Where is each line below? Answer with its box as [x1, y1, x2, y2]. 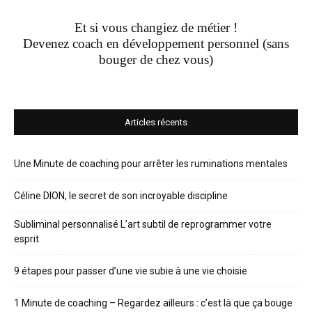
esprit [14, 233, 39, 245]
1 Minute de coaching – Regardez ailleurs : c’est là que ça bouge [14, 297, 292, 309]
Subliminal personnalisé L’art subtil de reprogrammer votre [14, 219, 272, 231]
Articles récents [125, 117, 187, 128]
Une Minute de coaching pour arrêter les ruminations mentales [14, 158, 288, 170]
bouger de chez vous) [99, 52, 213, 68]
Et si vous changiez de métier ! [75, 20, 237, 36]
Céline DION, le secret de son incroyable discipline [14, 190, 228, 202]
